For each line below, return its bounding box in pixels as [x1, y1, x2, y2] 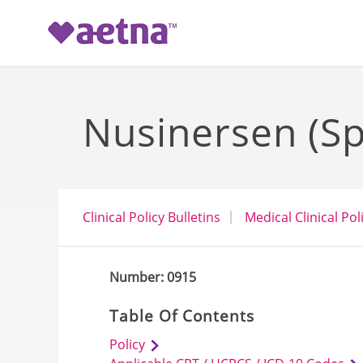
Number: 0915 [109, 268, 197, 286]
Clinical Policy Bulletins [83, 208, 220, 226]
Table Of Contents [109, 305, 255, 327]
